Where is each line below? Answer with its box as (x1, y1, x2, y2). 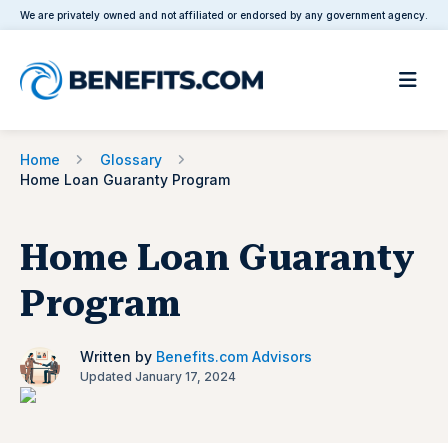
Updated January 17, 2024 (80, 369, 236, 384)
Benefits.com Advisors (156, 348, 312, 365)
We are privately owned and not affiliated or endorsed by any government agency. (20, 9, 428, 21)
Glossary (100, 151, 162, 168)
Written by (80, 348, 156, 365)
